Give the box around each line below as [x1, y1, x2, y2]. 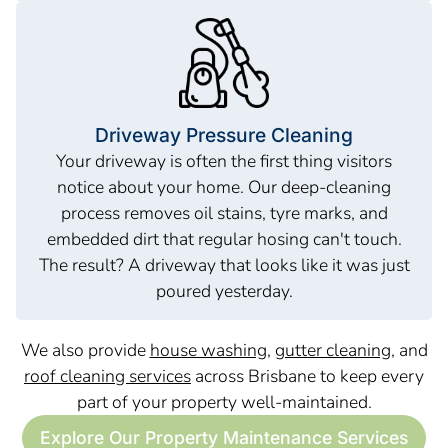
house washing [149, 338, 267, 363]
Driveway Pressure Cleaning [95, 122, 353, 147]
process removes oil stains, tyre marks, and [60, 200, 388, 225]
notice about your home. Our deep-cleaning [57, 174, 391, 199]
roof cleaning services [24, 364, 191, 389]
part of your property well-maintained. [76, 390, 372, 415]
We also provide [20, 338, 150, 363]
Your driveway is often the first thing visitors [56, 148, 392, 173]
